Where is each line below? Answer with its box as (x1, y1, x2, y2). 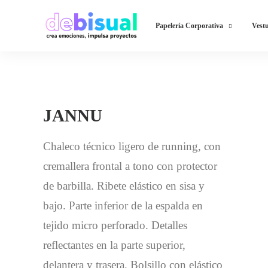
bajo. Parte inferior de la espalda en (43, 199, 203, 212)
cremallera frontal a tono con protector (43, 160, 217, 172)
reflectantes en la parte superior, (43, 239, 185, 251)
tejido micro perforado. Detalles (43, 219, 187, 232)
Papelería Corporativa (156, 22, 223, 30)
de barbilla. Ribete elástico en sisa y (43, 179, 205, 192)
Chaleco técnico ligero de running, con (43, 140, 221, 153)
